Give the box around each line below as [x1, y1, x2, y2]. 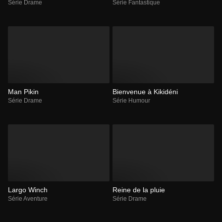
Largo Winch [8, 186, 48, 194]
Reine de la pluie [112, 186, 165, 194]
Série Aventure [8, 195, 48, 203]
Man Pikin [8, 88, 39, 96]
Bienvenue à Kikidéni [112, 88, 178, 96]
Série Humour [112, 97, 150, 104]
